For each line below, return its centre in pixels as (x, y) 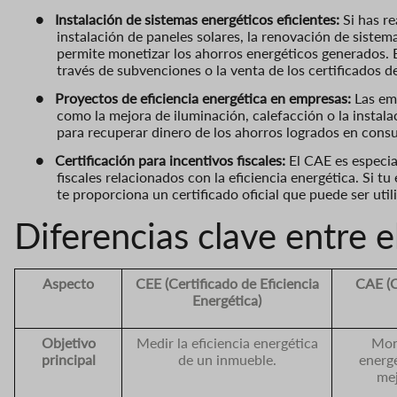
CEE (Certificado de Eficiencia (227, 283)
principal (68, 359)
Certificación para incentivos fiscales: (170, 160)
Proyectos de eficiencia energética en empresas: (203, 97)
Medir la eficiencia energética (227, 342)
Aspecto (68, 283)
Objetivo (68, 342)
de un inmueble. (227, 359)
